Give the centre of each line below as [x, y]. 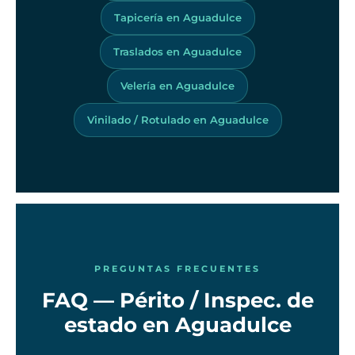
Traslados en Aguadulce [177, 51]
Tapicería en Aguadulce [177, 17]
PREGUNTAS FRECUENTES [177, 269]
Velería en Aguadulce [177, 85]
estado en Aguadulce [177, 325]
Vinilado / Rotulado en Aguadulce [177, 119]
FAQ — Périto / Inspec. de [177, 301]
